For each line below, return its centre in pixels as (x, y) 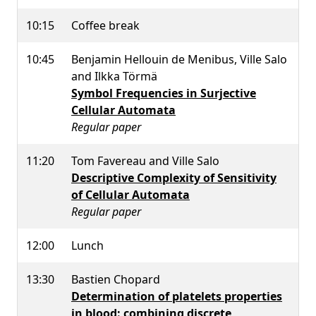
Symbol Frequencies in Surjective (164, 93)
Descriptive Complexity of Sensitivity (174, 178)
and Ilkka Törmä (114, 77)
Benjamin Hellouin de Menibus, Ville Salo (179, 60)
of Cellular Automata (130, 195)
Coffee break (105, 26)
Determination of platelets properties (177, 297)
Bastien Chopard (116, 280)
